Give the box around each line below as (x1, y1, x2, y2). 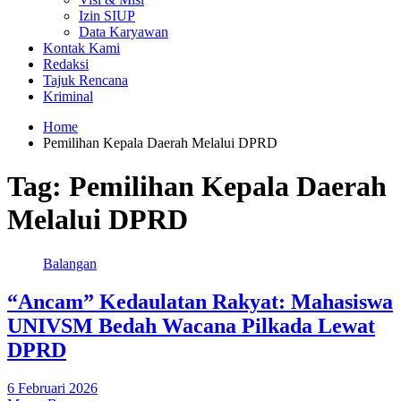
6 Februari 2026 (7, 380, 98, 396)
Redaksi (43, 56, 89, 72)
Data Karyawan (79, 24, 168, 39)
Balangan (43, 255, 97, 271)
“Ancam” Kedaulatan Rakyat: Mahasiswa (7, 289, 393, 313)
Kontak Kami (43, 40, 120, 55)
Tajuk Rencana (43, 73, 128, 88)
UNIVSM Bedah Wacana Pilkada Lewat (7, 313, 375, 337)
